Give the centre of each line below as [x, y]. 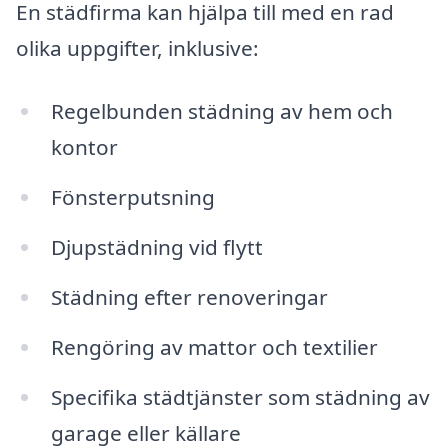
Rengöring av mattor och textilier [214, 346]
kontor [84, 147]
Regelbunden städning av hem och [221, 111]
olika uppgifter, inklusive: [137, 47]
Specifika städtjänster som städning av [240, 396]
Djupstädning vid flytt [156, 247]
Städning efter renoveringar [189, 296]
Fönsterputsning [132, 197]
